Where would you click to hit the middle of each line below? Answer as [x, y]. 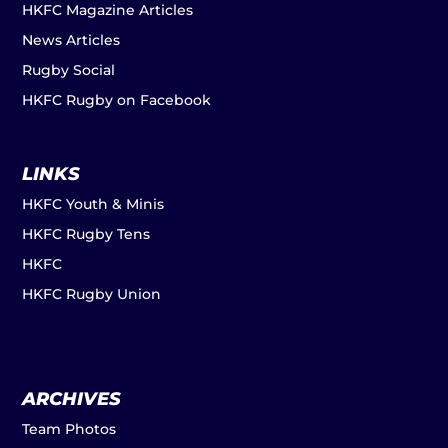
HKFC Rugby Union [92, 294]
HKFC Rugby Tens [86, 234]
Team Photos [69, 428]
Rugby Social [69, 69]
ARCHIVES [72, 398]
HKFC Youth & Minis [93, 204]
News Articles [71, 39]
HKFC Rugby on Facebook [117, 99]
